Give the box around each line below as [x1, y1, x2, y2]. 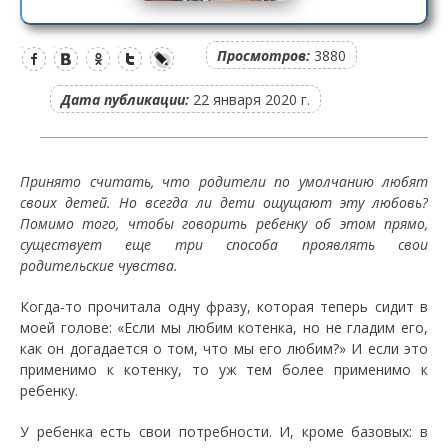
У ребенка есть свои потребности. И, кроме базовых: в [20, 422, 428, 441]
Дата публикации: [61, 90, 189, 109]
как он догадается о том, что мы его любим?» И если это [20, 339, 428, 358]
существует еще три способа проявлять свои [20, 235, 428, 254]
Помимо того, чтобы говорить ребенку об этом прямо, [20, 214, 428, 233]
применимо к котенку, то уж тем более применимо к [20, 360, 428, 379]
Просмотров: [217, 46, 310, 65]
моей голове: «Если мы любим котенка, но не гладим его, [20, 318, 428, 337]
